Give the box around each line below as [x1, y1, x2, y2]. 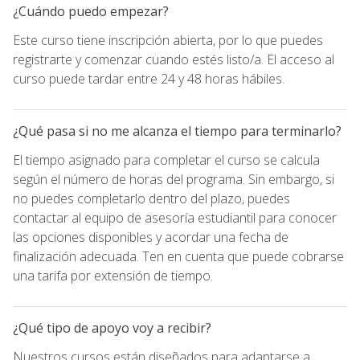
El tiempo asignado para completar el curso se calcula [13, 150, 320, 169]
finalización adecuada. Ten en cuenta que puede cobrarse [13, 247, 344, 265]
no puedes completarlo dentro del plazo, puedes [13, 189, 290, 207]
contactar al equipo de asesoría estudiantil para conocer [13, 208, 337, 227]
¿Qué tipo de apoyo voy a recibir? [13, 318, 211, 337]
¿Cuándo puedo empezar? [13, 2, 169, 20]
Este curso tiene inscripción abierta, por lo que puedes [13, 31, 323, 49]
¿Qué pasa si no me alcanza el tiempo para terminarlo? [13, 121, 342, 140]
